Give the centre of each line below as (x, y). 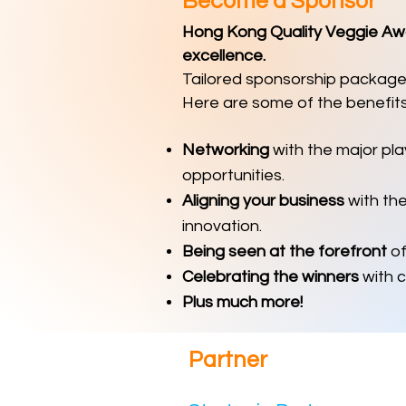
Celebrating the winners (271, 277)
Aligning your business (263, 201)
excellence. (224, 56)
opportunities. (233, 175)
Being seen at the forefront (285, 251)
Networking (226, 150)
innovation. (222, 226)
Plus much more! (242, 302)
